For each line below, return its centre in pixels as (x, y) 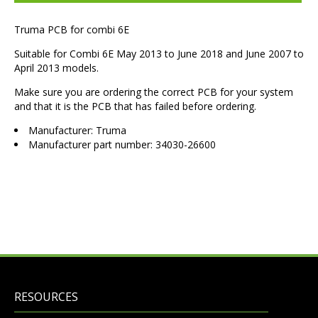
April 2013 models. (56, 68)
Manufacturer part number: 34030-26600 (122, 145)
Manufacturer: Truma (77, 131)
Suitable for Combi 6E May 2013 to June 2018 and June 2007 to (159, 54)
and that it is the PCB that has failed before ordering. (135, 106)
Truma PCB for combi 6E (72, 30)
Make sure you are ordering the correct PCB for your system (154, 92)
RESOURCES (46, 297)
